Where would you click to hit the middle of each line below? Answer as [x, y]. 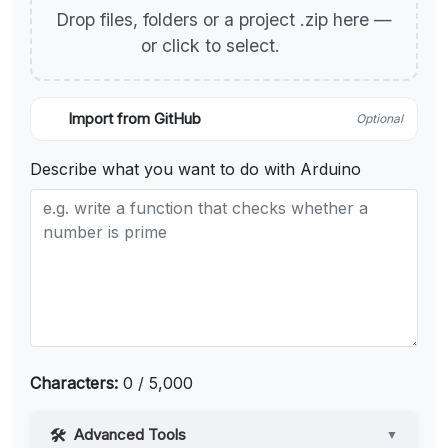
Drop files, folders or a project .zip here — [224, 20]
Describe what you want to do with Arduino [195, 169]
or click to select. [213, 46]
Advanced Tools [130, 435]
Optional [379, 119]
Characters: [74, 383]
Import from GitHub [134, 119]
